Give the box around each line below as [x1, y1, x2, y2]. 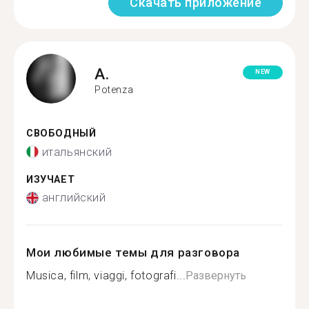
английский [41, 191, 106, 204]
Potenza [94, 83, 134, 95]
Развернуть [186, 269, 247, 282]
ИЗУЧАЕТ [26, 173, 75, 186]
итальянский [41, 145, 112, 159]
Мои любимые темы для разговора [26, 246, 241, 259]
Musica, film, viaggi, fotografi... [26, 269, 186, 282]
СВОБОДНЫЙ [26, 128, 97, 139]
